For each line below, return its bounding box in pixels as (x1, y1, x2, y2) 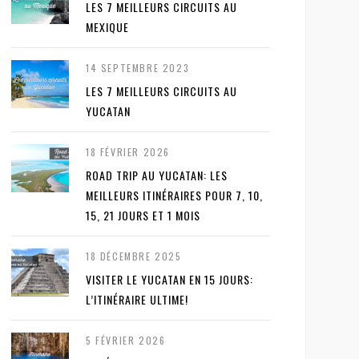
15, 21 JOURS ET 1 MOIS (86, 207, 200, 224)
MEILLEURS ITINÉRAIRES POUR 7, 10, (86, 187, 263, 204)
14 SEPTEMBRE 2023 (86, 61, 190, 75)
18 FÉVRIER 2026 (86, 145, 170, 159)
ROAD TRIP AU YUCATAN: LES (86, 167, 228, 184)
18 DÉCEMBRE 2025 (86, 249, 182, 263)
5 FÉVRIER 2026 (86, 333, 166, 347)
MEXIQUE (86, 18, 129, 35)
